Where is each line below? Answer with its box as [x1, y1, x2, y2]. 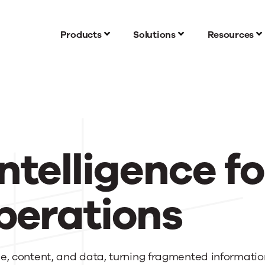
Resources [207, 28, 254, 41]
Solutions [133, 28, 176, 41]
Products [60, 28, 102, 41]
